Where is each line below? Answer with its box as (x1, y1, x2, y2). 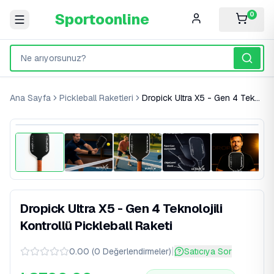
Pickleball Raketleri (59, 92, 133, 103)
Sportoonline (54, 10, 149, 29)
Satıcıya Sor (184, 246, 232, 257)
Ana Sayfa (10, 92, 51, 103)
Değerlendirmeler (103, 246, 169, 257)
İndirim (42, 133, 74, 144)
